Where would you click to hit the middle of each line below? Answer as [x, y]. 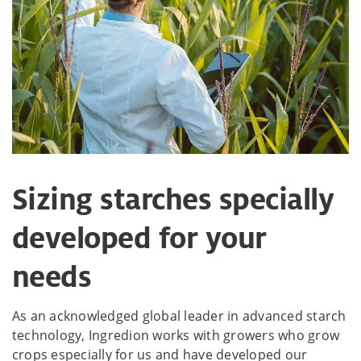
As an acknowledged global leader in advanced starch [179, 315]
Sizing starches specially [173, 199]
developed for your [139, 238]
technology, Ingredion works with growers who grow [176, 335]
